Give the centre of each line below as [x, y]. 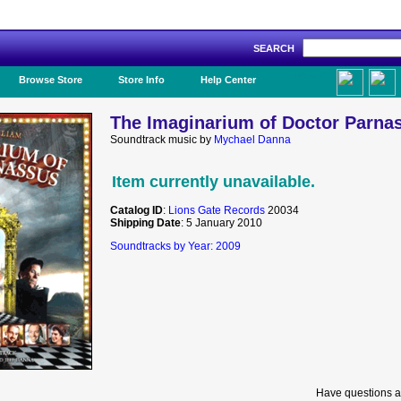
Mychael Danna [252, 140]
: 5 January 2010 [222, 223]
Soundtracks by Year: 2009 [175, 246]
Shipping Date [145, 223]
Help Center [228, 80]
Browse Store [51, 80]
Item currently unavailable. [213, 182]
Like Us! [307, 74]
